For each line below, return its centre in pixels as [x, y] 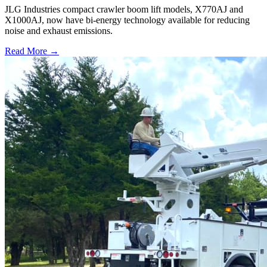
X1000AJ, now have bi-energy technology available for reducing [127, 20]
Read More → [32, 51]
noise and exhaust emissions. [59, 31]
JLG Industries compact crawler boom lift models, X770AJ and [124, 10]
